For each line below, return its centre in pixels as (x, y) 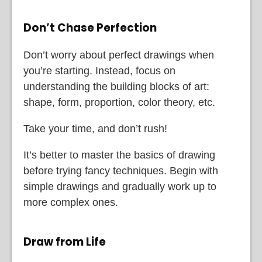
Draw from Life (65, 242)
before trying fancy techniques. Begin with (121, 170)
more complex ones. (71, 202)
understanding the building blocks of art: (116, 86)
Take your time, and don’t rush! (95, 128)
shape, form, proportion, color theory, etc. (119, 102)
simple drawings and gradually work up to (120, 186)
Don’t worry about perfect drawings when (119, 55)
